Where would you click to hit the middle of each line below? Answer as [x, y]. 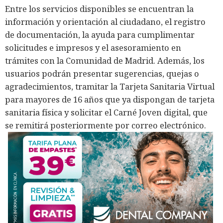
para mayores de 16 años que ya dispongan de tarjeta [110, 100]
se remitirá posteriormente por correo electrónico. [106, 125]
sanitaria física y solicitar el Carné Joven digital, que [106, 112]
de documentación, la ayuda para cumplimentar [100, 35]
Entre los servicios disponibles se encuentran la [99, 9]
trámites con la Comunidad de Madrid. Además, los [105, 61]
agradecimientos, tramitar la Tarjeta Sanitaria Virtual [110, 87]
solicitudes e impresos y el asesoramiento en [93, 48]
